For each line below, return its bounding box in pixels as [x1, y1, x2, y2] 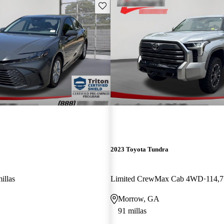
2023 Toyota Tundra [110, 145, 168, 153]
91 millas [117, 206, 146, 215]
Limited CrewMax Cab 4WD [110, 174, 203, 183]
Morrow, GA [117, 194, 159, 203]
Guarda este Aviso [97, 1, 152, 9]
